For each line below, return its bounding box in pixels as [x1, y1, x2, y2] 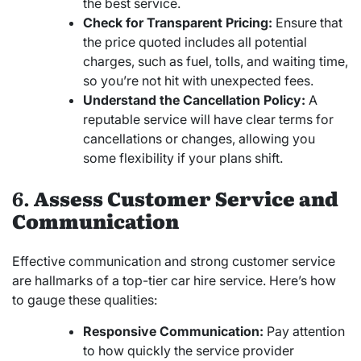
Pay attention [263, 323, 345, 340]
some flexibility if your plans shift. [83, 150, 283, 167]
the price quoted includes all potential [83, 34, 307, 51]
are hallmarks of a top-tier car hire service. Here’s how [12, 272, 336, 289]
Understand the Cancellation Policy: [83, 92, 305, 109]
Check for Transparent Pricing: [83, 15, 272, 31]
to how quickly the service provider [83, 342, 294, 359]
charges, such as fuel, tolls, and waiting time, [83, 53, 348, 70]
